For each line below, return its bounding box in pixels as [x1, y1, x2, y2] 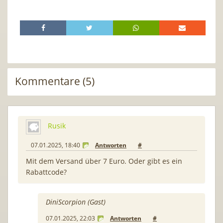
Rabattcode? [26, 167, 67, 177]
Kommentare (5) [15, 74, 95, 88]
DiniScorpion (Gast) [46, 197, 106, 207]
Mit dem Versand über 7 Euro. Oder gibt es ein [26, 156, 182, 166]
